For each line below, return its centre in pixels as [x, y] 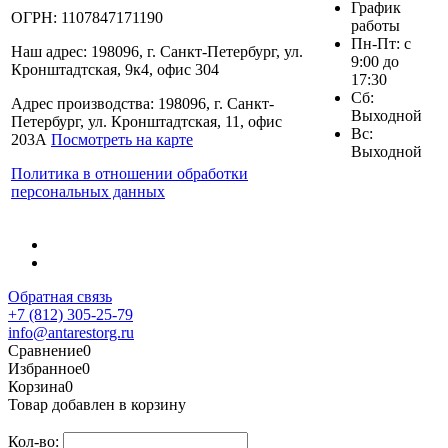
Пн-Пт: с [381, 43]
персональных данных [88, 191]
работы [375, 25]
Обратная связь [60, 296]
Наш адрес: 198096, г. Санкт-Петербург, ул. [157, 51]
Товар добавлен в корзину [97, 404]
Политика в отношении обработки [129, 173]
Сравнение [45, 350]
